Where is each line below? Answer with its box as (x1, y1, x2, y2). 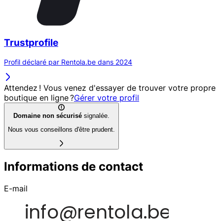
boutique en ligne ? (4, 92, 74, 103)
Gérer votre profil (74, 92, 139, 103)
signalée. (82, 111, 110, 119)
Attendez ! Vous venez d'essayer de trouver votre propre (4, 82, 216, 93)
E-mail (4, 183, 28, 193)
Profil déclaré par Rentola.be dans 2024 (4, 57, 132, 66)
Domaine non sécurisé (13, 111, 82, 119)
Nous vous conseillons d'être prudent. (8, 126, 115, 134)
